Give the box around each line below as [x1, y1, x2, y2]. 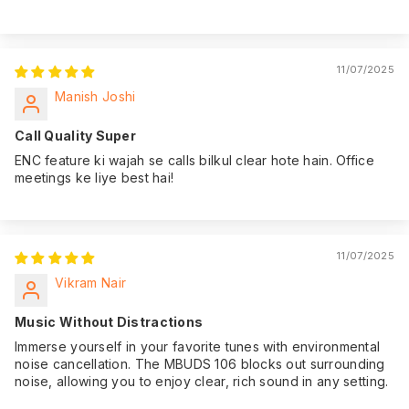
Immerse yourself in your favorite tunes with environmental [15, 338, 381, 354]
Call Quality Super [15, 127, 137, 143]
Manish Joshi [55, 88, 136, 104]
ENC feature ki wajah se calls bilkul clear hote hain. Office [15, 152, 374, 168]
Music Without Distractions [15, 313, 204, 330]
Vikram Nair [55, 274, 127, 290]
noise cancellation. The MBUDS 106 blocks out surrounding [15, 355, 385, 372]
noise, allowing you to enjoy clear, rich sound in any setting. [15, 372, 389, 389]
